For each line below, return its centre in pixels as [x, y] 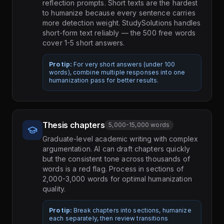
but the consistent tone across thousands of [116, 159]
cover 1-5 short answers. [84, 43]
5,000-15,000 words [139, 125]
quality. [54, 189]
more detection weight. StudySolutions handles [122, 23]
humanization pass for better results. [104, 80]
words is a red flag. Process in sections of [113, 169]
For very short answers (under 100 [124, 64]
